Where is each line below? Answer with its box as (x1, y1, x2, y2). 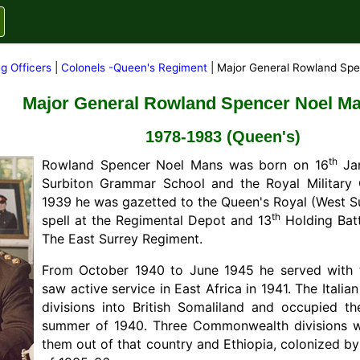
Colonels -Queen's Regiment (61, 61, 211, 74)
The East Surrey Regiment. (42, 231, 202, 247)
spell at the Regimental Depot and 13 (42, 212, 272, 228)
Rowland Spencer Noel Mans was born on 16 (42, 157, 329, 173)
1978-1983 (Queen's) (145, 128, 301, 145)
